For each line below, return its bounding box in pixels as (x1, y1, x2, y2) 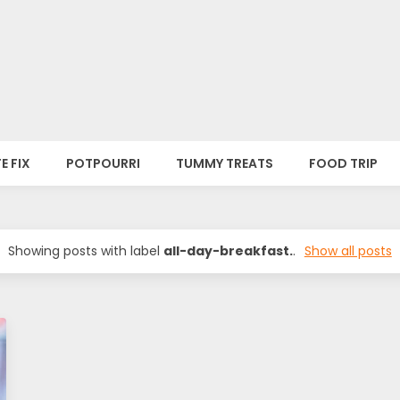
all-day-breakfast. (163, 242, 294, 260)
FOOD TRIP (309, 154, 378, 172)
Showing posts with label (8, 242, 164, 260)
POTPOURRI (66, 154, 140, 172)
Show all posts (304, 242, 392, 260)
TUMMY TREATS (176, 154, 273, 172)
